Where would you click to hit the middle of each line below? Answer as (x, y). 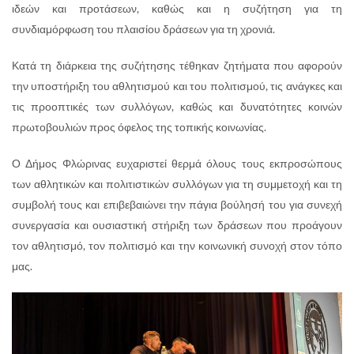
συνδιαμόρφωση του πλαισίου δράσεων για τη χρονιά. (143, 28)
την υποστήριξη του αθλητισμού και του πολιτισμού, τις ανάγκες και (177, 85)
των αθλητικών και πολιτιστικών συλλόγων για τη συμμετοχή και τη (177, 183)
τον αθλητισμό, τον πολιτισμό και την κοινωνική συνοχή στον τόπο (177, 245)
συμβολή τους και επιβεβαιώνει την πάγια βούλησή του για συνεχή (177, 204)
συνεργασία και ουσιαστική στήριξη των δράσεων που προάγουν (177, 224)
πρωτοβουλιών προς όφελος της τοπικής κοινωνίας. (139, 126)
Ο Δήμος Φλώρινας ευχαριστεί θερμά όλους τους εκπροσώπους (177, 163)
